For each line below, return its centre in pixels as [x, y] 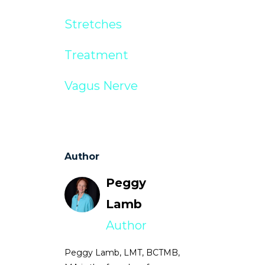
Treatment [96, 55]
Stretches [93, 24]
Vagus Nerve [101, 85]
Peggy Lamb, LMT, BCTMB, [122, 252]
